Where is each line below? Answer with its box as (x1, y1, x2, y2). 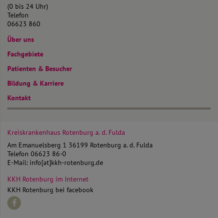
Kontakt (7, 93, 31, 102)
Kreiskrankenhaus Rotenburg (7, 127, 95, 137)
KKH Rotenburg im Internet (7, 174, 89, 183)
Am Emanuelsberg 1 (7, 140, 69, 149)
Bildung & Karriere (7, 78, 64, 88)
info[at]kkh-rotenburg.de (30, 158, 103, 167)
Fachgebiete (7, 49, 43, 58)
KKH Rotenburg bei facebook (7, 185, 93, 194)
